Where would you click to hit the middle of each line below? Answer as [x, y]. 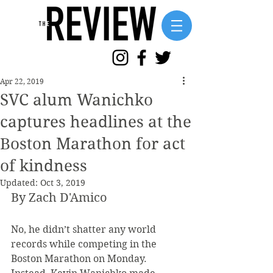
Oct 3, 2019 [63, 183]
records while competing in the [85, 244]
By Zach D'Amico [59, 198]
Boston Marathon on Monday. [80, 259]
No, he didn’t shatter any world [85, 229]
